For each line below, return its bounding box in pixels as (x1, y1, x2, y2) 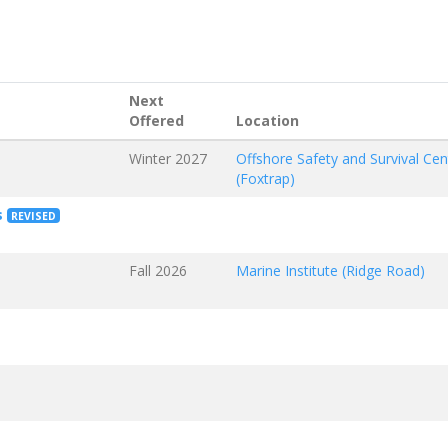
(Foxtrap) (235, 168, 295, 188)
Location (235, 110, 299, 130)
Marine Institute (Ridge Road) (235, 260, 425, 280)
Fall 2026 (128, 260, 187, 280)
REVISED (10, 208, 56, 223)
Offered (128, 110, 184, 130)
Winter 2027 (128, 148, 207, 168)
